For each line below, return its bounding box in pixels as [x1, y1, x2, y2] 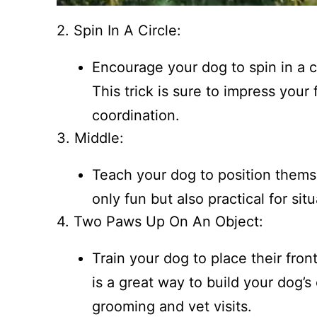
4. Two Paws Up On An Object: [57, 213, 263, 231]
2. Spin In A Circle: [57, 22, 181, 40]
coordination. [92, 107, 180, 125]
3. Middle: [57, 129, 124, 147]
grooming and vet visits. [92, 298, 252, 316]
